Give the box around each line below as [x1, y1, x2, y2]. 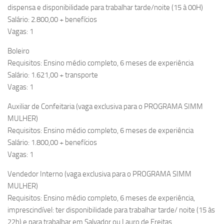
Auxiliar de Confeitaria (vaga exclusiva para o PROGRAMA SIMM [7, 102, 203, 111]
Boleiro [7, 46, 29, 56]
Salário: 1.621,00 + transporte [7, 70, 98, 80]
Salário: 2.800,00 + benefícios [7, 15, 97, 24]
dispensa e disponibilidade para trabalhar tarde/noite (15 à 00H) [7, 3, 203, 12]
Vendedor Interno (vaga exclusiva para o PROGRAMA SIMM [7, 169, 191, 179]
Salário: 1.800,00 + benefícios [7, 138, 97, 147]
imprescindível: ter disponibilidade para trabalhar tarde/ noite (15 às [7, 205, 215, 215]
